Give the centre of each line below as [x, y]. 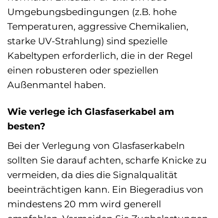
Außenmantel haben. [56, 85]
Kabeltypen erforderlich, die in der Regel [100, 56]
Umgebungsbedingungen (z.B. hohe [92, 12]
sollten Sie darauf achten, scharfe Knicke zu [107, 160]
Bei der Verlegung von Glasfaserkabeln [96, 145]
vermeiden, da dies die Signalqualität [92, 174]
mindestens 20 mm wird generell [84, 204]
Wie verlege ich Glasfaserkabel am [91, 112]
